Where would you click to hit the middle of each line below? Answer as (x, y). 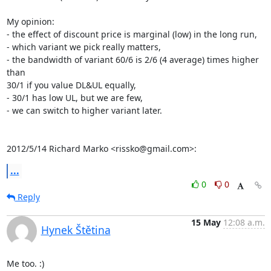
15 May (206, 222)
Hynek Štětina (76, 230)
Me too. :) (25, 263)
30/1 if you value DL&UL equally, (71, 85)
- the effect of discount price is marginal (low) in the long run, (132, 34)
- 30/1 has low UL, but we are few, (74, 98)
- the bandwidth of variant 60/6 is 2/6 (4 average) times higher (132, 60)
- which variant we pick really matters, (83, 47)
